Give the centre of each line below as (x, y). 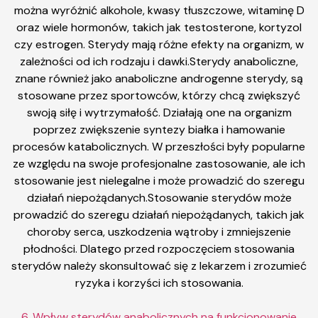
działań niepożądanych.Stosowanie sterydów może (159, 198)
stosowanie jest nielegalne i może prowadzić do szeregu (159, 181)
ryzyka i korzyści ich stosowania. (159, 283)
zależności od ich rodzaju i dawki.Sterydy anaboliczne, (159, 61)
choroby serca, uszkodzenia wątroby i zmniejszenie (159, 232)
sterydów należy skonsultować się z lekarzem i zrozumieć (159, 266)
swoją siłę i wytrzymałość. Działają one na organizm (159, 113)
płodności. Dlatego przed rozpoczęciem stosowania (159, 249)
